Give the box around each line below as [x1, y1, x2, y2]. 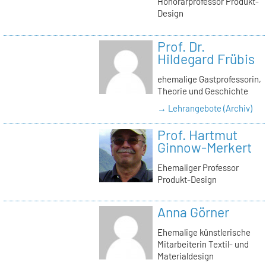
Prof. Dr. [157, 37, 205, 55]
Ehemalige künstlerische [157, 226, 251, 237]
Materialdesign [157, 250, 214, 261]
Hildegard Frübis [157, 50, 255, 67]
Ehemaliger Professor [157, 161, 239, 173]
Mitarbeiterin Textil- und [157, 238, 249, 249]
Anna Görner [157, 204, 229, 221]
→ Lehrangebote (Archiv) [157, 102, 252, 113]
